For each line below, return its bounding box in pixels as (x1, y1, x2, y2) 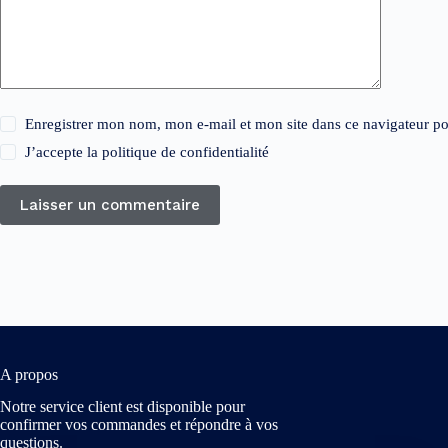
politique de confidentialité (102, 144, 270, 161)
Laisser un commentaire (20, 196, 200, 215)
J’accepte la (25, 144, 103, 161)
